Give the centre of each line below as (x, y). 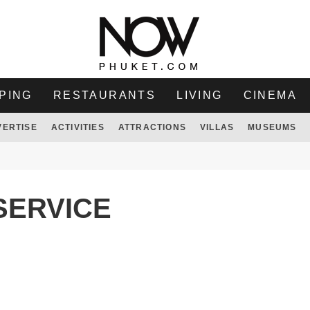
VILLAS (217, 127)
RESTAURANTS (104, 95)
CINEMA (270, 95)
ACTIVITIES (77, 127)
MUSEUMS (272, 127)
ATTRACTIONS (152, 127)
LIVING (200, 95)
